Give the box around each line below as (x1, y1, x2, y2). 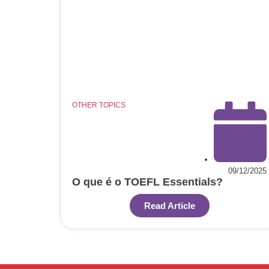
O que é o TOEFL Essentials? (72, 175, 223, 188)
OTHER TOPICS (72, 100, 125, 109)
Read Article (144, 200, 195, 211)
